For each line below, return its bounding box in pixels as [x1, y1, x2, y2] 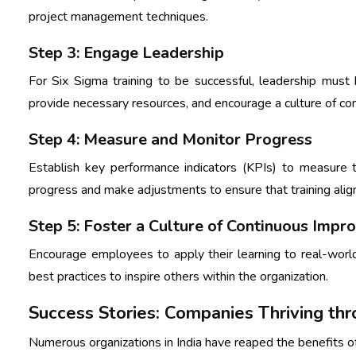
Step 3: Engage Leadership [29, 41, 224, 64]
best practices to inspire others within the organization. [29, 267, 328, 285]
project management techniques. [29, 7, 208, 25]
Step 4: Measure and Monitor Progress [29, 128, 312, 150]
